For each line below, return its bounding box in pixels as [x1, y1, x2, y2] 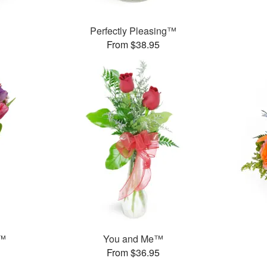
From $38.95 [107, 38, 160, 52]
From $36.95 [107, 246, 160, 260]
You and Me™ [103, 232, 164, 246]
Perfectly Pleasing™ [90, 24, 177, 38]
